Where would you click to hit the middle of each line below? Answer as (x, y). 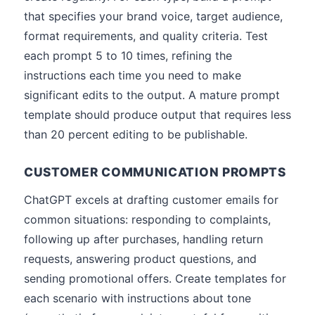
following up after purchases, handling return (143, 239)
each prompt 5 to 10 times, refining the (128, 56)
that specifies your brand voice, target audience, (153, 16)
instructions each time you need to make (133, 75)
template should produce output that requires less (157, 115)
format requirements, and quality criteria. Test (146, 36)
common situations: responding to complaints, (147, 219)
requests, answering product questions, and (140, 259)
